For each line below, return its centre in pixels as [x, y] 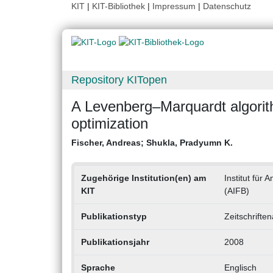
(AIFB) [236, 191]
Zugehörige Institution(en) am [143, 178]
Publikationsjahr [115, 242]
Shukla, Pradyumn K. [190, 143]
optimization [110, 124]
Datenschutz [227, 6]
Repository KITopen [119, 80]
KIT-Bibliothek [120, 6]
